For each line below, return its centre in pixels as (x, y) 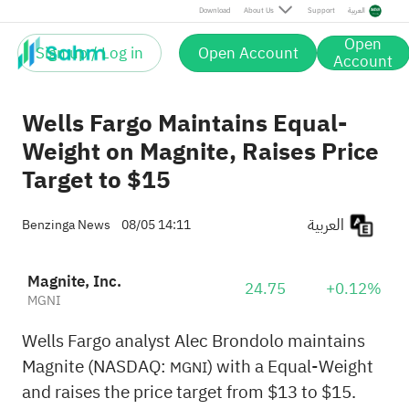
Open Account (248, 53)
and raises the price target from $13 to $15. (189, 392)
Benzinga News (66, 225)
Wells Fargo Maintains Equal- (184, 124)
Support (321, 10)
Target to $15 (96, 180)
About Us (258, 10)
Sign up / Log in (90, 53)
